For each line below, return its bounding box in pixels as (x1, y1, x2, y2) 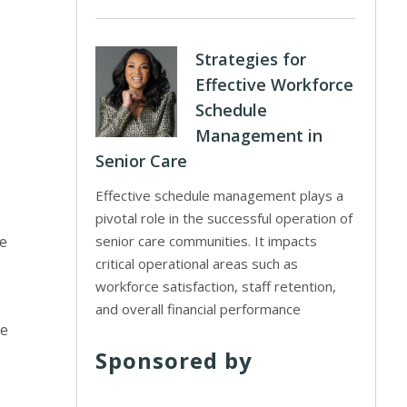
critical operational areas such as (95, 254, 299, 273)
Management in (195, 124, 323, 146)
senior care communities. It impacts (95, 232, 318, 250)
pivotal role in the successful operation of (95, 209, 353, 227)
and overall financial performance (95, 300, 302, 318)
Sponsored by (95, 345, 253, 375)
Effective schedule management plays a (95, 186, 344, 204)
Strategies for (195, 48, 307, 70)
